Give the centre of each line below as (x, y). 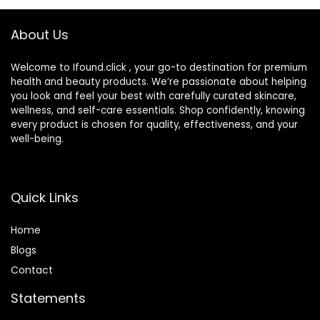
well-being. (37, 139)
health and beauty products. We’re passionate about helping (159, 82)
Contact (32, 270)
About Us (40, 35)
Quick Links (45, 197)
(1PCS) (192, 34)
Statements (48, 298)
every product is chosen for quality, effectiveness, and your (154, 125)
